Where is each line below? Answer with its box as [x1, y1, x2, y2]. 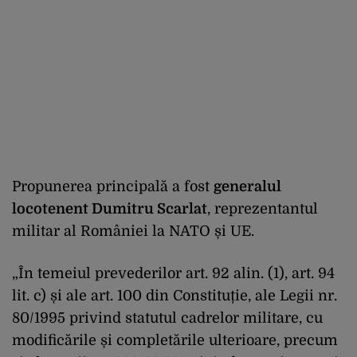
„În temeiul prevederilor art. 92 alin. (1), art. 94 [12, 265, 335, 281]
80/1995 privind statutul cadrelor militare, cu [12, 309, 323, 326]
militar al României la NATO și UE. [12, 222, 254, 239]
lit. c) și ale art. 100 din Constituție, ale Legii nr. [12, 287, 337, 304]
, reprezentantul [207, 200, 318, 217]
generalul [214, 178, 281, 194]
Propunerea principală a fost [12, 178, 214, 194]
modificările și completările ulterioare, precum [12, 331, 338, 348]
